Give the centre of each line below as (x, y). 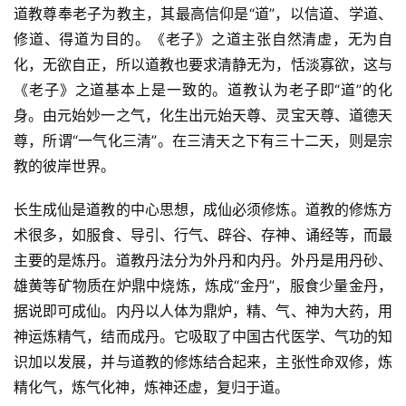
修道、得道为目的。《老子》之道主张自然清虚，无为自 (203, 39)
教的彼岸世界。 (64, 166)
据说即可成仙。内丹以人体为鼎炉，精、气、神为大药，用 (203, 311)
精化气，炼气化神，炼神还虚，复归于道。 (151, 387)
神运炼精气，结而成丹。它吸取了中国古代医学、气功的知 (203, 337)
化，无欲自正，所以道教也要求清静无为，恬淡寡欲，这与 (203, 65)
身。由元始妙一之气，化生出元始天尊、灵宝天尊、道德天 (203, 116)
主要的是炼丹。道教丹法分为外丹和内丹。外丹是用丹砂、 (203, 261)
